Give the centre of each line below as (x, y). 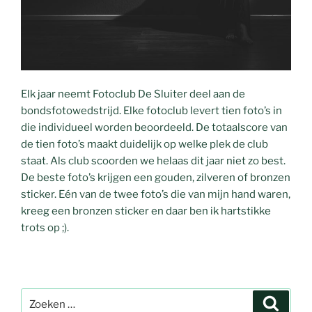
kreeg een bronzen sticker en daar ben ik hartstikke (146, 211)
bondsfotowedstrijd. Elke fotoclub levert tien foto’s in (151, 110)
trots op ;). (45, 227)
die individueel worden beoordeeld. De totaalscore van (154, 127)
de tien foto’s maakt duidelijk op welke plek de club (145, 144)
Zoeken (39, 296)
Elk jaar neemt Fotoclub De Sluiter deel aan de (133, 94)
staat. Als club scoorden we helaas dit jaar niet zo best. (153, 161)
